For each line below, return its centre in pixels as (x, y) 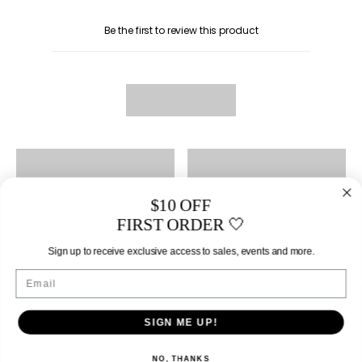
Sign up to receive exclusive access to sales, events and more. (181, 251)
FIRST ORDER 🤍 (181, 224)
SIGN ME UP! (181, 322)
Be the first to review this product (181, 31)
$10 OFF (181, 205)
